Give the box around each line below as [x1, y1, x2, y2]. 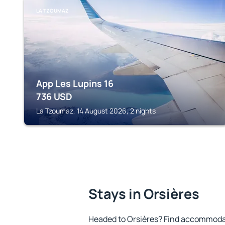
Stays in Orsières [88, 184, 199, 203]
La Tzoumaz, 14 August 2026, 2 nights [36, 106, 156, 116]
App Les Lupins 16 [36, 77, 114, 89]
